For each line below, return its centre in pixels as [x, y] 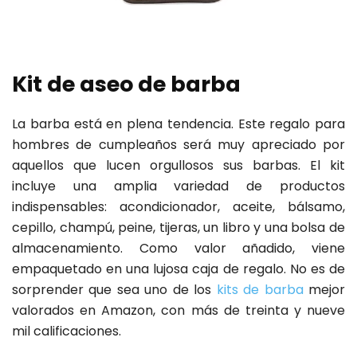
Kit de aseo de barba [126, 84]
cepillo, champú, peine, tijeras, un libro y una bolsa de [178, 228]
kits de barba [260, 290]
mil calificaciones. [67, 331]
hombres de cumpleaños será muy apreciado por [178, 145]
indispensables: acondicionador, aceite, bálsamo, [178, 207]
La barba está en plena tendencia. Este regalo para [178, 124]
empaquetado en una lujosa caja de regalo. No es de [178, 269]
